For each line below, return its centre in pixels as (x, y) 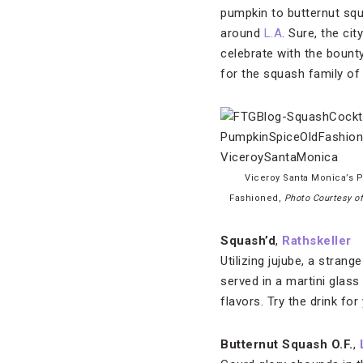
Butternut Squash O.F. (287, 344)
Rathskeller (317, 241)
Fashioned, (257, 198)
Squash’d (248, 241)
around (242, 33)
